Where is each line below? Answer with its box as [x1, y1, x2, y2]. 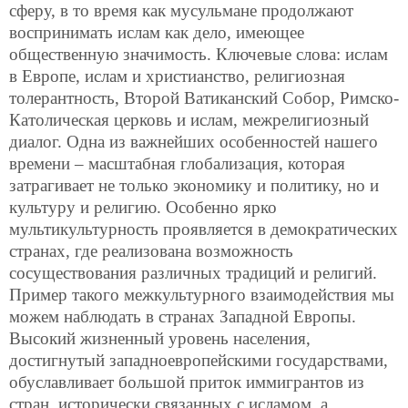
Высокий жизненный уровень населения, [9, 329, 311, 348]
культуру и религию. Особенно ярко [9, 198, 277, 217]
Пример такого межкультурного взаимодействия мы [9, 285, 394, 304]
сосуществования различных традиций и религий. [9, 263, 377, 282]
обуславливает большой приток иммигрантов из [9, 372, 364, 392]
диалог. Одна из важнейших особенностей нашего [9, 132, 378, 151]
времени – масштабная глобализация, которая [9, 154, 345, 173]
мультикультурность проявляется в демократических [9, 219, 398, 239]
